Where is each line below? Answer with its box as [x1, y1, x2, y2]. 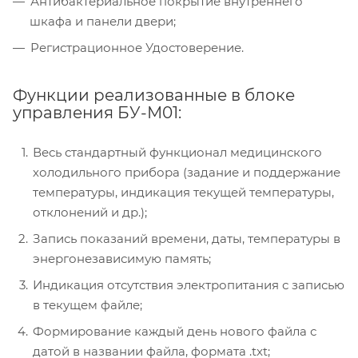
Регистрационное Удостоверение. [30, 39, 244, 55]
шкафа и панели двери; [30, 13, 176, 29]
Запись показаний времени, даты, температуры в [33, 230, 340, 246]
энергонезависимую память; [33, 250, 211, 266]
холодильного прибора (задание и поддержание [33, 164, 340, 180]
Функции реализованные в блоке [13, 85, 295, 105]
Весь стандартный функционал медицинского [33, 144, 322, 160]
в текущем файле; [33, 296, 142, 312]
